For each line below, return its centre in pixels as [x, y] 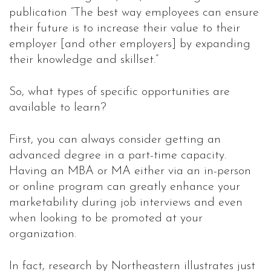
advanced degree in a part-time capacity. [118, 156]
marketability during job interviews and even [126, 203]
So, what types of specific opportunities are [119, 92]
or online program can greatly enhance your [125, 187]
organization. [43, 234]
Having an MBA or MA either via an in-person [130, 171]
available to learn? [58, 108]
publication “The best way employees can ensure [134, 13]
